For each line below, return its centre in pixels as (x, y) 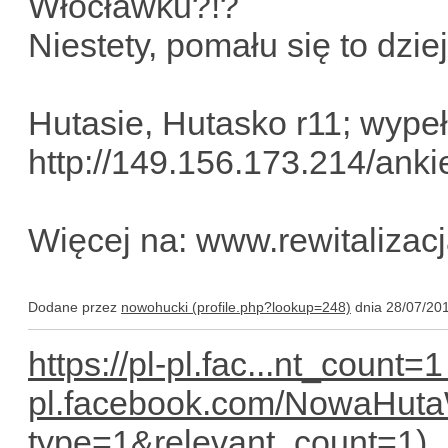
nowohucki (154, 307)
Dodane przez (74, 307)
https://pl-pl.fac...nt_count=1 (235, 364)
